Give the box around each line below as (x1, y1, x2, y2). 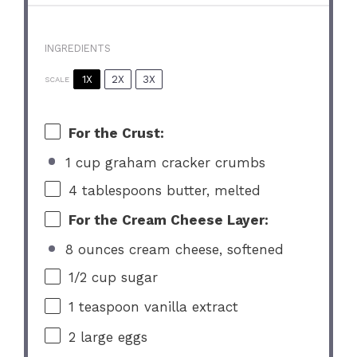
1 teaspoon (69, 299, 140, 316)
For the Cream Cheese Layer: (69, 211, 269, 228)
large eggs (76, 328, 148, 345)
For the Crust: (69, 124, 165, 141)
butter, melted (162, 182, 261, 198)
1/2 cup (69, 269, 117, 285)
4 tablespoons (69, 182, 163, 198)
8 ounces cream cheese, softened (65, 241, 284, 258)
